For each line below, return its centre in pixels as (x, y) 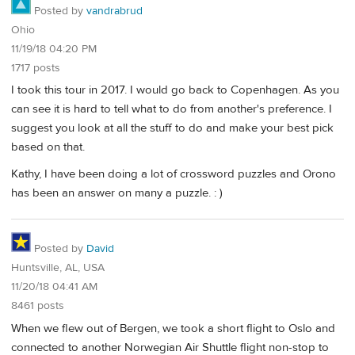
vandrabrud (115, 11)
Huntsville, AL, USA (58, 268)
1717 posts (36, 68)
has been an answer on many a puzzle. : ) (117, 193)
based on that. (48, 147)
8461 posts (38, 306)
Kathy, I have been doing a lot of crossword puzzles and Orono (174, 174)
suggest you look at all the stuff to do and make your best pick (172, 128)
